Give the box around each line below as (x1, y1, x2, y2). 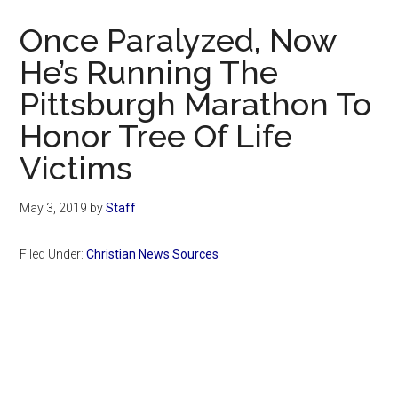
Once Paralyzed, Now (20, 21, 338, 60)
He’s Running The (20, 53, 279, 92)
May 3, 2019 (20, 201, 88, 216)
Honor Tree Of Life (20, 117, 293, 155)
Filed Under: (20, 247, 87, 262)
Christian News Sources (86, 247, 219, 262)
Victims (20, 149, 132, 187)
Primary (19, 338, 115, 370)
